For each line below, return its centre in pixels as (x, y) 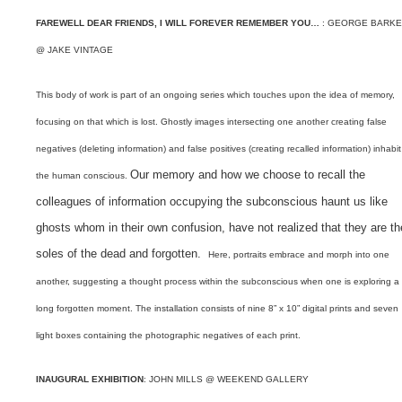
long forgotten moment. (86, 308)
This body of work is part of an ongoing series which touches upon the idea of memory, (216, 94)
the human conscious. (83, 175)
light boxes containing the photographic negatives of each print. (169, 335)
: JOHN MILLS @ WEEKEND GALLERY (227, 379)
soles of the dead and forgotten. (122, 253)
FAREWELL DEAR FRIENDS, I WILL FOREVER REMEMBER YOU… (178, 23)
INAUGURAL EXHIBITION (90, 379)
